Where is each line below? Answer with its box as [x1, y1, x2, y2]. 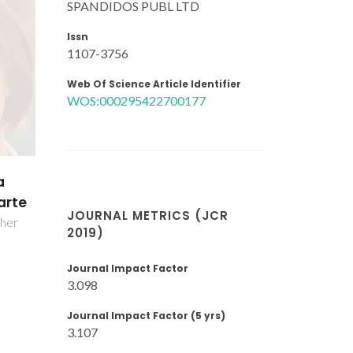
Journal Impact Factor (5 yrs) [67, 309, 225, 322]
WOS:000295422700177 [67, 92, 206, 108]
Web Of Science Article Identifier [67, 76, 241, 91]
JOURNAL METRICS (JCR [67, 207, 229, 224]
